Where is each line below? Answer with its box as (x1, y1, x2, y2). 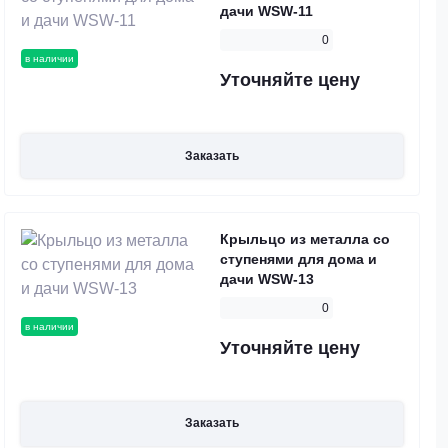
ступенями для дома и (220, 250, 377, 267)
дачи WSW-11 (220, 3, 313, 20)
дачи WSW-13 (220, 270, 314, 287)
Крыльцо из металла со (220, 230, 390, 247)
